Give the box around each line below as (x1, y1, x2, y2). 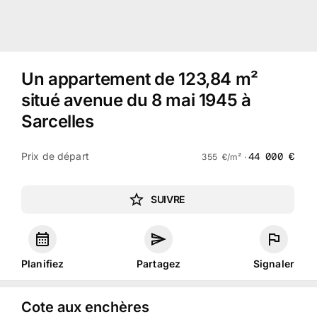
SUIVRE (150, 193, 185, 205)
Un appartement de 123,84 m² (21, 69, 258, 89)
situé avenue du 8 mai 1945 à (21, 90, 251, 110)
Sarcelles (21, 111, 94, 132)
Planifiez (21, 258, 64, 270)
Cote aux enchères (21, 299, 149, 316)
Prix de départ (21, 149, 89, 162)
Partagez (137, 258, 181, 270)
